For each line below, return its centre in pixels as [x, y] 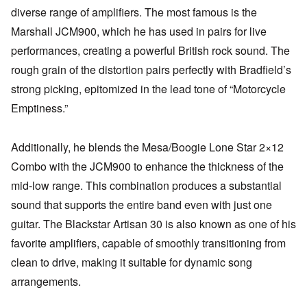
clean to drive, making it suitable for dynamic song [132, 262]
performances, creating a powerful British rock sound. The [150, 50]
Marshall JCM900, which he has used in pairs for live [139, 31]
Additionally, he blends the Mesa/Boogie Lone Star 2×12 [147, 147]
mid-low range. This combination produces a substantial [146, 185]
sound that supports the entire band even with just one [142, 204]
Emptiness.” [39, 108]
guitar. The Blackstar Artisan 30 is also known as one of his [153, 223]
